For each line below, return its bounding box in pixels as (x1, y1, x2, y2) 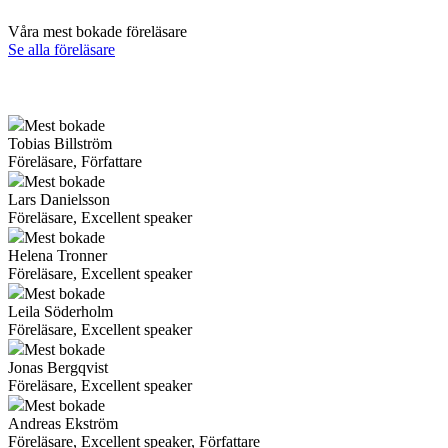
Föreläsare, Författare (8, 152, 142, 170)
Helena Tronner (8, 246, 107, 264)
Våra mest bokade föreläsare (8, 22, 187, 40)
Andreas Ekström (8, 414, 118, 432)
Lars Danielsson (8, 190, 110, 208)
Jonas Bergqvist (8, 358, 108, 376)
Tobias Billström (8, 134, 112, 152)
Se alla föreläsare (8, 40, 115, 58)
